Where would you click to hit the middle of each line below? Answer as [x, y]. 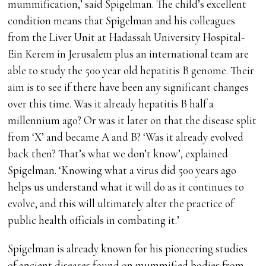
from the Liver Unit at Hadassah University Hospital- [126, 37]
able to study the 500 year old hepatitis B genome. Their [131, 71]
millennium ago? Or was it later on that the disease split [132, 121]
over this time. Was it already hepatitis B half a [111, 104]
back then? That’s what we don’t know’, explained [118, 154]
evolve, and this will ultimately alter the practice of [121, 204]
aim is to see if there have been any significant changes [129, 87]
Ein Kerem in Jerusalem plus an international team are [129, 54]
